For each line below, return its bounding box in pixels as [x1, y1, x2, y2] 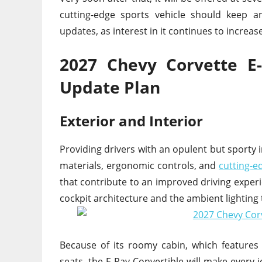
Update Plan [60, 76, 160, 99]
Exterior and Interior [60, 111, 203, 131]
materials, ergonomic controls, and [60, 159, 219, 173]
